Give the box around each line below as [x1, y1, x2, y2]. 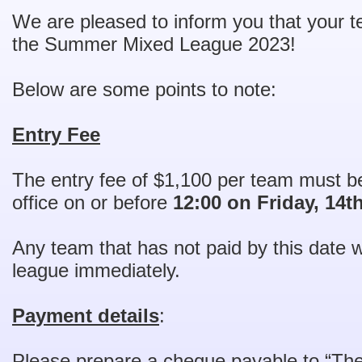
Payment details [12, 305, 159, 326]
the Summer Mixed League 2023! [12, 33, 296, 55]
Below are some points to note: [12, 78, 276, 100]
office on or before [12, 192, 173, 213]
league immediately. [12, 259, 180, 281]
